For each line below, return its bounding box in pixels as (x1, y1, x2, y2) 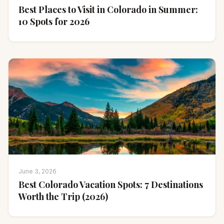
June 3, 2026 (18, 167, 56, 175)
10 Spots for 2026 (18, 15, 89, 27)
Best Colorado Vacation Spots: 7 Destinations (18, 178, 203, 190)
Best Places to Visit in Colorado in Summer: (18, 3, 198, 15)
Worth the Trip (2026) (18, 190, 108, 202)
